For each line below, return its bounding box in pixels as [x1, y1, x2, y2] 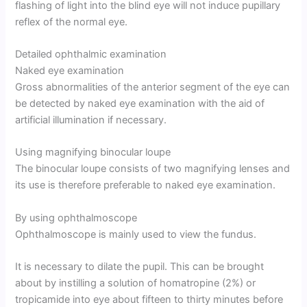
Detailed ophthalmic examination [15, 47, 167, 60]
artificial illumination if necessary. [15, 113, 167, 126]
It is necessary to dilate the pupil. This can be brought [15, 260, 265, 273]
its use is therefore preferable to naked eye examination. [15, 179, 276, 192]
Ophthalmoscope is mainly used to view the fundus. [15, 228, 257, 241]
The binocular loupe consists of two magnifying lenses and [15, 162, 291, 175]
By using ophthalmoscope [15, 211, 138, 224]
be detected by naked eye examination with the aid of [15, 97, 265, 110]
